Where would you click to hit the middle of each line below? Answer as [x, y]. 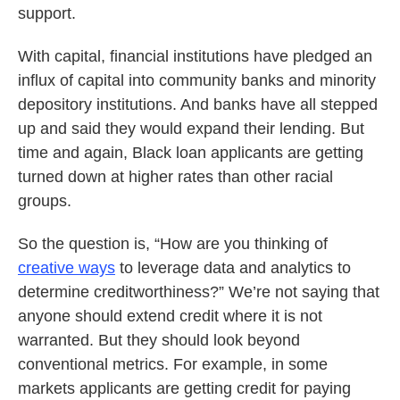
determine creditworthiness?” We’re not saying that [199, 292]
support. [47, 13]
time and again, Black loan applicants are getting [191, 153]
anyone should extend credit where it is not [170, 316]
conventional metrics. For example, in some [173, 364]
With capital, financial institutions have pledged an [195, 56]
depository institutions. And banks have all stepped [198, 104]
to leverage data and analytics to [233, 268]
